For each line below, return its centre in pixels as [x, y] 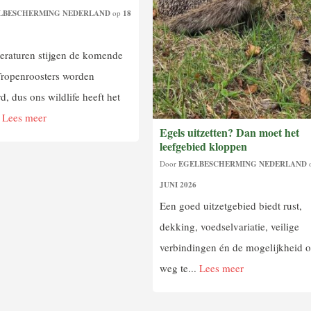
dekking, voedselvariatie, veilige [230, 226]
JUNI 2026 [178, 184]
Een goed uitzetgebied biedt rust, [231, 205]
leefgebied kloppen [204, 146]
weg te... [180, 268]
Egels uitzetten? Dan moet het [230, 132]
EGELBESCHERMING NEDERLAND [243, 163]
